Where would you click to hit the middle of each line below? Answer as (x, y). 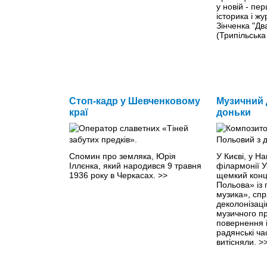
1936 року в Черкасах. (114, 175)
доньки (233, 112)
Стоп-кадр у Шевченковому (135, 101)
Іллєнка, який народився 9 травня (135, 165)
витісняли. (237, 242)
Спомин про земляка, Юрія (122, 156)
